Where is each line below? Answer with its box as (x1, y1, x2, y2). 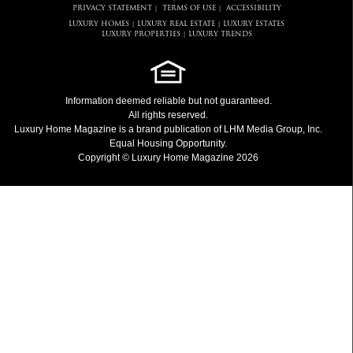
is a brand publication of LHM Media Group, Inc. (117, 124, 323, 135)
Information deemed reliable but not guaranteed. (65, 95, 272, 106)
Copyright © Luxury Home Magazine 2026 (78, 152, 259, 163)
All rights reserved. (128, 110, 209, 121)
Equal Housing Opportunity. (110, 138, 228, 149)
